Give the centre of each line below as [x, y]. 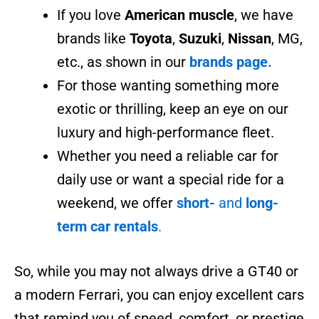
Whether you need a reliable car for [168, 156]
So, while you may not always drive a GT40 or [156, 271]
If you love [91, 15]
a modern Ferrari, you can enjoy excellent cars [159, 294]
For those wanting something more [168, 85]
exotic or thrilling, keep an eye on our [173, 109]
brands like [93, 38]
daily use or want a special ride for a [171, 179]
